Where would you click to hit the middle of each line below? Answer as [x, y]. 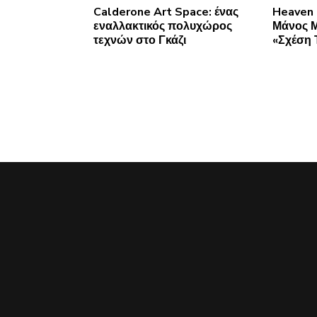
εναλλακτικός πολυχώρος [163, 26]
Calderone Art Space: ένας [166, 12]
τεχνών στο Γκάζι [140, 40]
